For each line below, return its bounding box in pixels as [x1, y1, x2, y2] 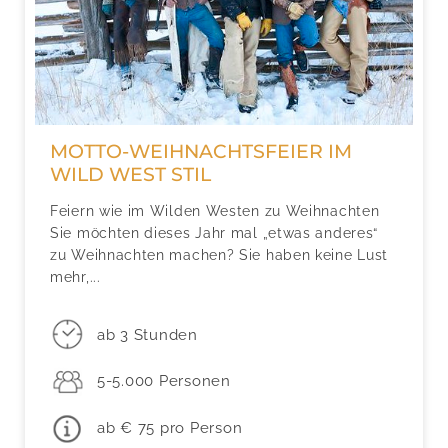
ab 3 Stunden [96, 325, 198, 344]
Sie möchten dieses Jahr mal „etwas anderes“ [50, 225, 379, 242]
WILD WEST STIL [50, 163, 211, 187]
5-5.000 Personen [96, 372, 231, 391]
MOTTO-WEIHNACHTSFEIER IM [50, 140, 352, 164]
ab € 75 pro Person [96, 419, 243, 438]
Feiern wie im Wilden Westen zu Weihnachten [50, 203, 380, 220]
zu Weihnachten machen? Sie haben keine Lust [50, 247, 389, 264]
